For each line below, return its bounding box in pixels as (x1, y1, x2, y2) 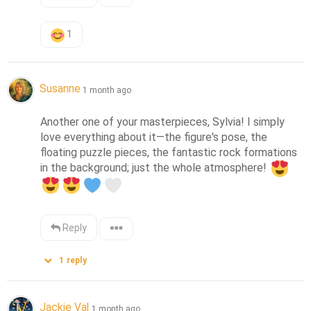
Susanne (40, 82, 81, 96)
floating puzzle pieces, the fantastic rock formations (40, 145, 298, 159)
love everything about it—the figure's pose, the (40, 130, 268, 144)
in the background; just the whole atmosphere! (40, 160, 270, 174)
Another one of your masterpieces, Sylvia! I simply (40, 115, 285, 128)
